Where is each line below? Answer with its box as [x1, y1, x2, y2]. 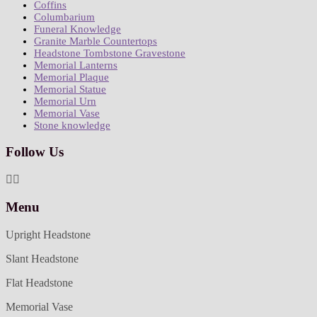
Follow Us [6, 144, 64, 160]
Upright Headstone [6, 228, 91, 241]
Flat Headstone [6, 276, 73, 289]
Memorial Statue [34, 83, 106, 95]
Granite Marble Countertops [34, 35, 157, 47]
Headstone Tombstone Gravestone [34, 47, 185, 59]
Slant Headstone [6, 252, 79, 265]
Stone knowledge [34, 119, 110, 131]
